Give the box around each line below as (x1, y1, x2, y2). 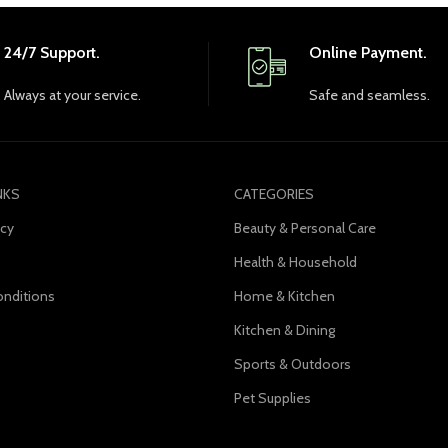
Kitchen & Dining (234, 320, 335, 339)
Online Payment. (309, 42, 427, 62)
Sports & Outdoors (234, 354, 351, 373)
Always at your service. (3, 85, 141, 104)
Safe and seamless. (309, 85, 430, 104)
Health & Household (234, 252, 357, 271)
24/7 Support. (3, 42, 100, 62)
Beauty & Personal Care (234, 218, 376, 237)
